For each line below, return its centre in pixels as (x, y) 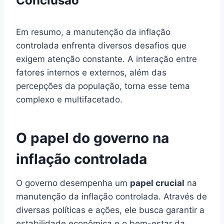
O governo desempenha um (73, 183)
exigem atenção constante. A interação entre (106, 59)
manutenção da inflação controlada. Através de (111, 196)
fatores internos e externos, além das (91, 72)
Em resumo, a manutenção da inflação (93, 32)
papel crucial (157, 183)
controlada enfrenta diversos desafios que (101, 45)
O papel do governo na (92, 138)
